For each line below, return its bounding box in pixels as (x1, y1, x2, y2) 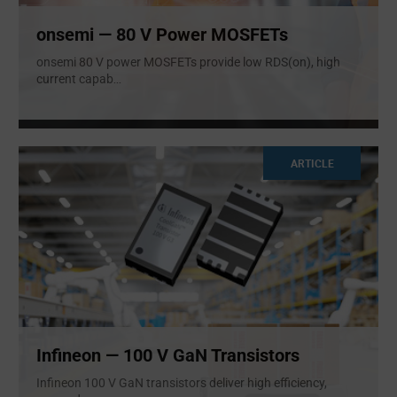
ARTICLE (290, 155, 334, 170)
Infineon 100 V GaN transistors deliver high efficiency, (36, 376, 327, 391)
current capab (36, 72, 113, 86)
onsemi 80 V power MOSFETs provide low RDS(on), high (36, 55, 340, 69)
